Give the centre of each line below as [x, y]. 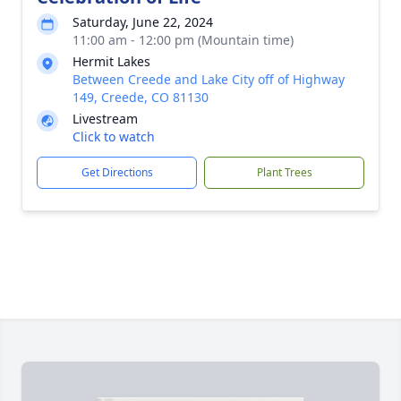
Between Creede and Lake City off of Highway [209, 79]
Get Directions [117, 172]
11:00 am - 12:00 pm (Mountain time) [183, 40]
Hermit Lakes [111, 61]
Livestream [105, 119]
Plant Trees [284, 172]
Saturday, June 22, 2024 [143, 22]
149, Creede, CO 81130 [141, 97]
